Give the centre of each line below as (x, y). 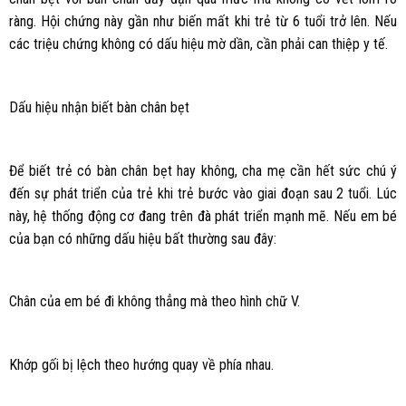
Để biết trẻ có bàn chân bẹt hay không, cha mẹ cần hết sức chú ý (203, 170)
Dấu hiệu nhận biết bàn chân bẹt (99, 107)
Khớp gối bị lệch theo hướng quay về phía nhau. (141, 365)
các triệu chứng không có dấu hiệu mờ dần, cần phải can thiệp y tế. (198, 43)
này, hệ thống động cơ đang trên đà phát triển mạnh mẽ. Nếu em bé (203, 216)
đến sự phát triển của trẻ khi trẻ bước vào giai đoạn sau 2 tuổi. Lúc (203, 193)
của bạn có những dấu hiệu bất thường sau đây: (142, 238)
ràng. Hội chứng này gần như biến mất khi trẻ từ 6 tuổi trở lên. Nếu (203, 21)
